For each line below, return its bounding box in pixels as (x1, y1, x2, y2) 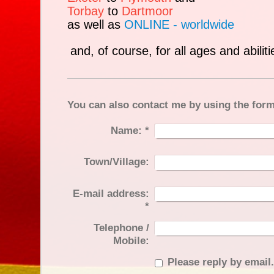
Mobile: (113, 234, 149, 246)
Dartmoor (122, 4, 174, 18)
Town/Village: (83, 156, 149, 168)
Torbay (67, 4, 108, 18)
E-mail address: (72, 187, 149, 199)
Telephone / (93, 221, 149, 234)
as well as (67, 18, 121, 32)
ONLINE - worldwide (124, 18, 235, 32)
